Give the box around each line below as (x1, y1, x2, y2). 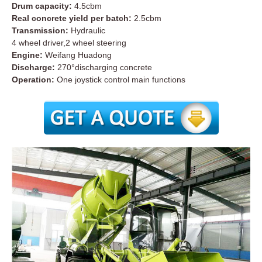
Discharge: (12, 62, 55, 72)
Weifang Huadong (43, 50, 112, 60)
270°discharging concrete (55, 62, 152, 72)
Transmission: (12, 25, 68, 35)
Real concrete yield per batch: (12, 13, 132, 23)
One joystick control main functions (54, 74, 185, 84)
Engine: (12, 50, 43, 60)
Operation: (12, 74, 54, 84)
